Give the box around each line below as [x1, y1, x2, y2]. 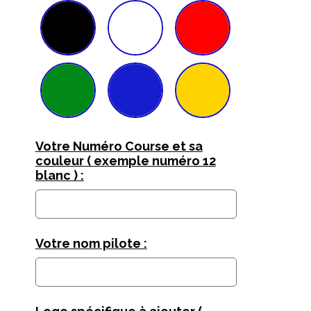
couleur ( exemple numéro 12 [35, 153, 216, 169]
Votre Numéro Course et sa [35, 139, 203, 154]
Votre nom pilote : [35, 236, 147, 251]
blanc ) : [35, 168, 84, 183]
